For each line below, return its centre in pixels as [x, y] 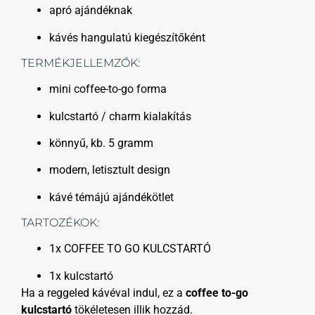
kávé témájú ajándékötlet [111, 197]
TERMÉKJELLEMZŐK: [81, 63]
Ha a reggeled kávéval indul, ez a [103, 292]
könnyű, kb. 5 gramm [101, 143]
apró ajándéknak [91, 11]
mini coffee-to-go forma [108, 89]
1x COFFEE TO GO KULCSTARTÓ [130, 249]
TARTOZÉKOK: [60, 223]
